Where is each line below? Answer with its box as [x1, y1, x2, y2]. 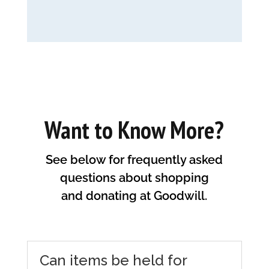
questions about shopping [59, 170, 209, 185]
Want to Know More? [44, 113, 225, 145]
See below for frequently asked [46, 152, 223, 167]
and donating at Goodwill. [61, 188, 208, 203]
